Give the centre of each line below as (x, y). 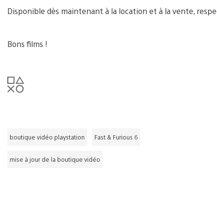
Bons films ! (27, 44)
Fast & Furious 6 (116, 137)
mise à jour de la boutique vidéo (55, 159)
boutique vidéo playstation (47, 137)
